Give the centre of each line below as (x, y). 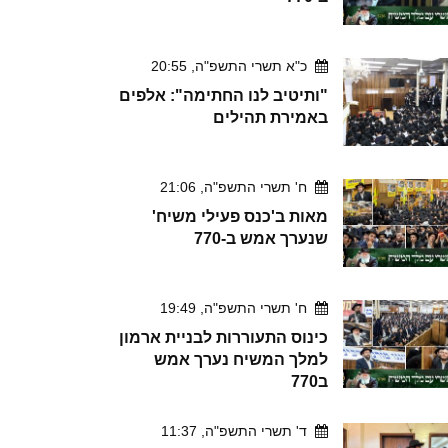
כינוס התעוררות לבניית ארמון (223, 338)
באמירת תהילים (270, 118)
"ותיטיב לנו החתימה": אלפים (223, 96)
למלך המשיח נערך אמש (241, 360)
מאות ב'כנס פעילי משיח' (240, 217)
